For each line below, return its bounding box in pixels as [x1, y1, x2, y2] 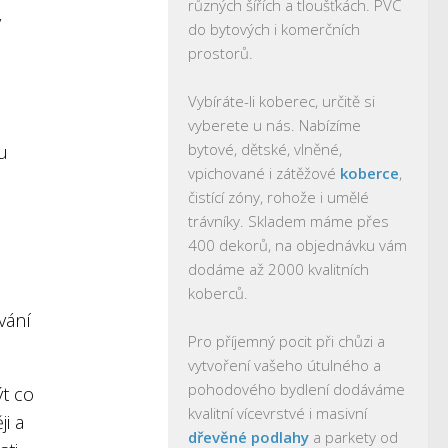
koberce [340, 163, 399, 183]
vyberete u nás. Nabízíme [188, 115, 361, 135]
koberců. [188, 283, 248, 303]
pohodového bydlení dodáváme [188, 379, 405, 399]
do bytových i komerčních [188, 19, 360, 39]
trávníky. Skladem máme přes [188, 211, 389, 231]
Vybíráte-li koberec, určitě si [188, 91, 375, 111]
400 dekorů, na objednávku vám [188, 235, 407, 255]
